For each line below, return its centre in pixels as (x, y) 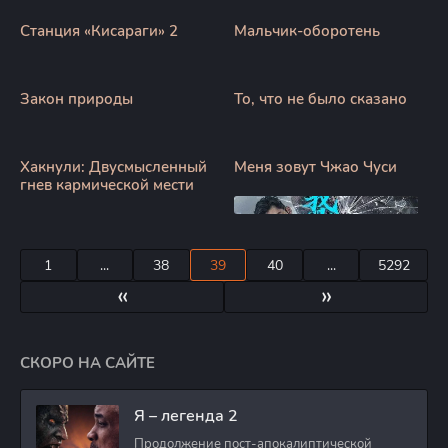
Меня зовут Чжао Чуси (315, 167)
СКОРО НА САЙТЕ (87, 363)
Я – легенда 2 (186, 416)
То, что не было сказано (320, 99)
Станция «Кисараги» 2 (99, 31)
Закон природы (76, 99)
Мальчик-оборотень (307, 31)
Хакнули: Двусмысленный (113, 167)
